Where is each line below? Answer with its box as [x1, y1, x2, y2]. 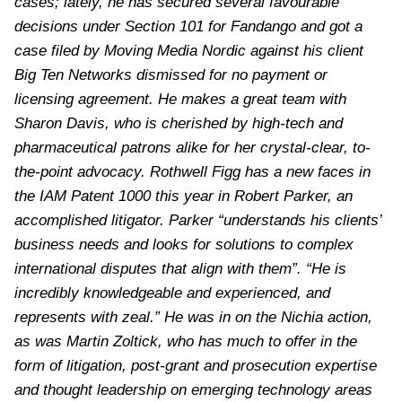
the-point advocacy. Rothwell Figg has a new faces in [14, 162, 371, 180]
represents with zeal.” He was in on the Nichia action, [14, 307, 372, 326]
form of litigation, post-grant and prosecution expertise [14, 355, 377, 374]
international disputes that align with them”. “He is [14, 258, 346, 277]
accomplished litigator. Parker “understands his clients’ [14, 210, 381, 229]
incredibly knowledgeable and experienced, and [14, 283, 330, 301]
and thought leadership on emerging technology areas [14, 380, 372, 398]
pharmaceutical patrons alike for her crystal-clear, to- [14, 137, 371, 156]
